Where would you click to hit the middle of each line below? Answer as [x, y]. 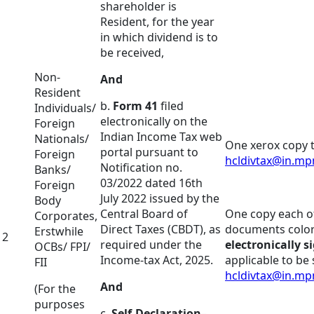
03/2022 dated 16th [151, 183]
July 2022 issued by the [160, 199]
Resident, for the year [157, 22]
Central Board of [144, 214]
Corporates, [66, 216]
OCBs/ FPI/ [62, 247]
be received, [132, 53]
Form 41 [135, 106]
